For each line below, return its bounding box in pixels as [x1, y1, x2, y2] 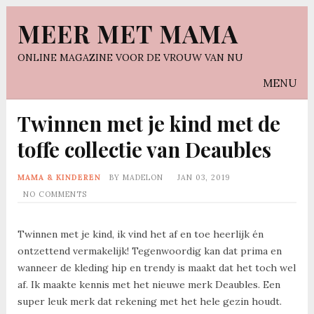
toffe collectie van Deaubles [17, 135, 271, 163]
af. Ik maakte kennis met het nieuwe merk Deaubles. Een [17, 278, 280, 291]
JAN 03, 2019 [177, 172, 230, 182]
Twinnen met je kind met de [17, 109, 280, 137]
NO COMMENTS [22, 189, 87, 199]
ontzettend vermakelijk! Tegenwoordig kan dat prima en [17, 244, 282, 257]
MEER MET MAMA [17, 16, 238, 50]
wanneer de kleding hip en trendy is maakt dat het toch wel [17, 261, 296, 274]
